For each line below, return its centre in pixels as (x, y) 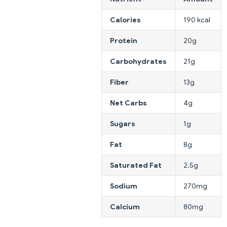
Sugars (123, 123)
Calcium (125, 206)
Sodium (124, 186)
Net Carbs (128, 103)
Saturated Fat (136, 165)
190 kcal (197, 20)
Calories (125, 20)
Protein (124, 40)
